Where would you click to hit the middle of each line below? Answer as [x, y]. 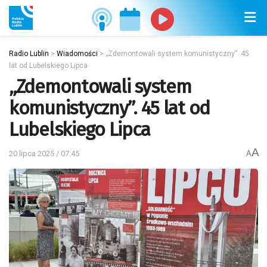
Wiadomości [77, 54]
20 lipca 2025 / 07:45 [44, 153]
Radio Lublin [29, 54]
